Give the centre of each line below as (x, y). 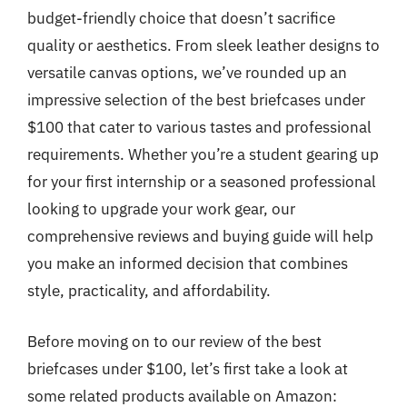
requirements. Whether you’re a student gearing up (203, 154)
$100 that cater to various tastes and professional (199, 127)
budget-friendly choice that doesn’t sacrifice (181, 18)
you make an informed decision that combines (188, 263)
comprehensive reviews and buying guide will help (200, 236)
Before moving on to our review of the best (174, 341)
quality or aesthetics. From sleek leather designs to (203, 45)
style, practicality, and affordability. (149, 291)
